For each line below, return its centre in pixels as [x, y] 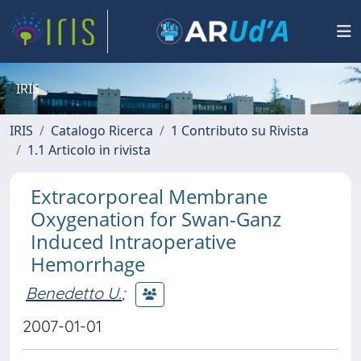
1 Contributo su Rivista [240, 131]
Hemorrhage [88, 264]
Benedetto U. [74, 293]
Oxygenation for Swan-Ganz [156, 219]
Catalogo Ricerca [102, 131]
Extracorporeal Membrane [149, 196]
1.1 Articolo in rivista [89, 150]
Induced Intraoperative [133, 241]
